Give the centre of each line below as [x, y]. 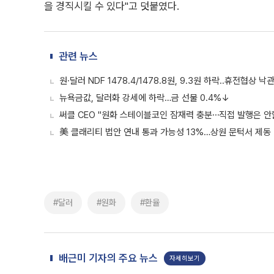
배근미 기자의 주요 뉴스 [108, 258]
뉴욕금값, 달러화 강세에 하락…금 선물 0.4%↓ [145, 98]
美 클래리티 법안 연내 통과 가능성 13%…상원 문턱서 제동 [165, 132]
